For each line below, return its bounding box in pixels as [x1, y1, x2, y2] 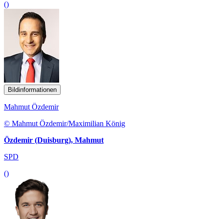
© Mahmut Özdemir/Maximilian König [4, 119, 125, 128]
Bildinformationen [8, 86, 57, 93]
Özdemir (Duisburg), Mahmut [4, 135, 104, 144]
